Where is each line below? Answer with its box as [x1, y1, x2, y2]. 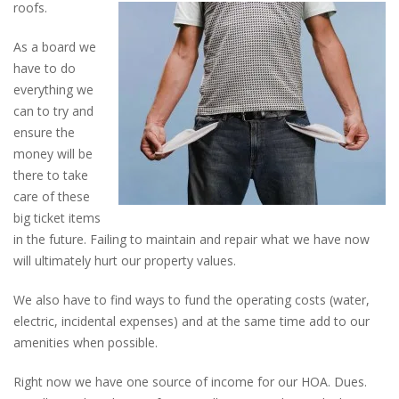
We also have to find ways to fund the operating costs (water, [13, 290, 370, 308]
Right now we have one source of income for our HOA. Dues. [13, 372, 367, 390]
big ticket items [13, 208, 101, 226]
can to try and [13, 102, 94, 119]
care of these [13, 187, 90, 205]
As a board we [13, 37, 96, 55]
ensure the [13, 123, 75, 141]
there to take [13, 166, 88, 183]
